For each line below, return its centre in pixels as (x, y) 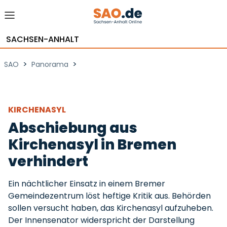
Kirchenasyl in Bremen (92, 145)
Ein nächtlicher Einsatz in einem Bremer (87, 184)
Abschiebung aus (73, 128)
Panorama (50, 64)
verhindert (48, 161)
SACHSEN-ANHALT (43, 39)
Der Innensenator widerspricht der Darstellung (101, 220)
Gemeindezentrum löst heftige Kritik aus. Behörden (109, 196)
